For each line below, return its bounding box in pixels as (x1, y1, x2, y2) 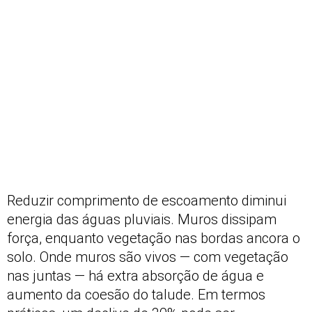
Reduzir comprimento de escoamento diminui (7, 192, 286, 209)
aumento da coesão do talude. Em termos (7, 286, 265, 303)
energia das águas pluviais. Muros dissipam (7, 210, 276, 228)
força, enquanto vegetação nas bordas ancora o (7, 229, 300, 247)
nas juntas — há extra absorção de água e (7, 267, 264, 284)
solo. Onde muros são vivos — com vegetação (7, 248, 288, 265)
